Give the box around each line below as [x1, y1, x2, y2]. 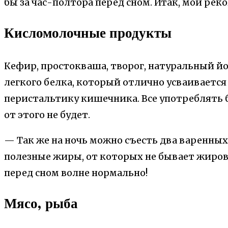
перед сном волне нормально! [4, 166, 148, 179]
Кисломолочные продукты [4, 27, 172, 41]
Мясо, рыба [4, 197, 78, 212]
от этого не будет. [4, 108, 90, 121]
